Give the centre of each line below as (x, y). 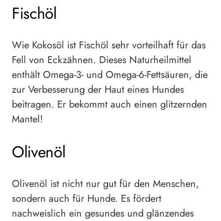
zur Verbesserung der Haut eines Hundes (98, 90)
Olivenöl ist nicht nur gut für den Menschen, (105, 184)
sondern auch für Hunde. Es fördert (87, 199)
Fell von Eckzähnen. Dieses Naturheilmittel (102, 60)
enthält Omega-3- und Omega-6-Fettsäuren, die (110, 75)
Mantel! (27, 119)
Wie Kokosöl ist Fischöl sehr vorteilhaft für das (109, 45)
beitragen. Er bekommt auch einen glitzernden (110, 105)
